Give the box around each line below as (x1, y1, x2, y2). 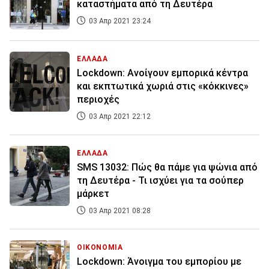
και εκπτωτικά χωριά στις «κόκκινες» (77, 80, 249, 92)
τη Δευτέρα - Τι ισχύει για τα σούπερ (77, 175, 244, 187)
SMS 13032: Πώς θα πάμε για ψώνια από (77, 162, 258, 174)
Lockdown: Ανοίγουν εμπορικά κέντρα (77, 67, 248, 79)
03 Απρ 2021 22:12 (87, 112, 151, 121)
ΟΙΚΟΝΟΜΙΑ (77, 243, 123, 252)
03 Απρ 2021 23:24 (87, 17, 151, 26)
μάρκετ (77, 188, 109, 200)
